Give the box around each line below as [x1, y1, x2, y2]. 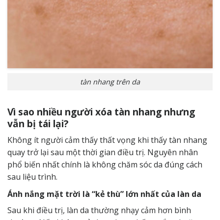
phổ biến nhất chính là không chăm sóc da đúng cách [7, 159, 202, 170]
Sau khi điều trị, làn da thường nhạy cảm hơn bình [7, 205, 191, 216]
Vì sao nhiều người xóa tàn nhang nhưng [7, 105, 195, 118]
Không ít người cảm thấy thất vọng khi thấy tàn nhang [7, 135, 207, 146]
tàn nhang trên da [80, 77, 140, 86]
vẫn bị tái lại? [7, 116, 68, 130]
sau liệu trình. [7, 171, 57, 183]
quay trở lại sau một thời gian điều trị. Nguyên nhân [7, 147, 198, 158]
